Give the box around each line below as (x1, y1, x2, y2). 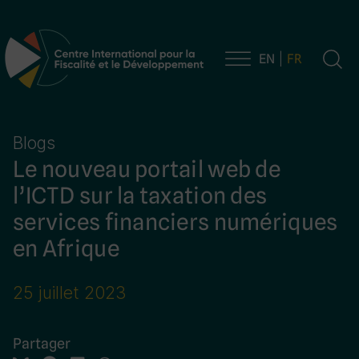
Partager (13, 335, 71, 352)
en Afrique (13, 235, 119, 261)
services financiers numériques (13, 208, 338, 235)
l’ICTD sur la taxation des (13, 182, 268, 208)
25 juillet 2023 (13, 283, 127, 303)
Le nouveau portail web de (13, 155, 280, 182)
